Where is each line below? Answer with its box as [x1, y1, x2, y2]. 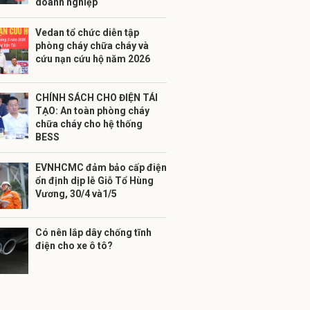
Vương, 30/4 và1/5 [35, 188, 117, 199]
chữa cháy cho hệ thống [35, 118, 143, 129]
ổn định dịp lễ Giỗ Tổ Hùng [35, 175, 154, 186]
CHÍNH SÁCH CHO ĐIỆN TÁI [35, 92, 158, 103]
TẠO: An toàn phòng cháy [35, 105, 149, 116]
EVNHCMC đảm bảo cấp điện [35, 162, 167, 173]
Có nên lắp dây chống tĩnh [35, 227, 152, 238]
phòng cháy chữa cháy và [35, 40, 149, 51]
